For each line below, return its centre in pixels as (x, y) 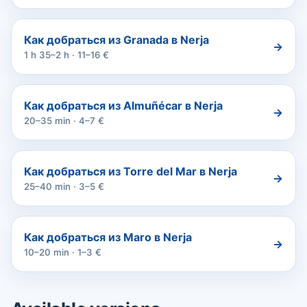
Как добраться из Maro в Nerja (108, 237)
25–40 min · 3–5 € (64, 187)
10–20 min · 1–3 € (63, 253)
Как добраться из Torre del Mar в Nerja (131, 172)
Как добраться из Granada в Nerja (116, 40)
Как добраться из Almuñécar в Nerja (123, 106)
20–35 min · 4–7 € (64, 121)
